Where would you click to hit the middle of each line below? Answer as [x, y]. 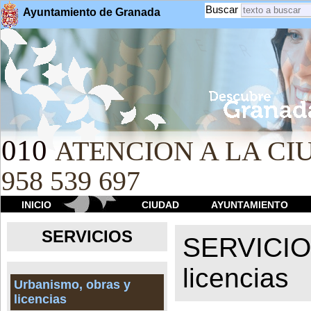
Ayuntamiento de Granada [92, 12]
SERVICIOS [87, 237]
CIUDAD [160, 205]
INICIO [36, 205]
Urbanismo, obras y [73, 285]
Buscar [221, 9]
